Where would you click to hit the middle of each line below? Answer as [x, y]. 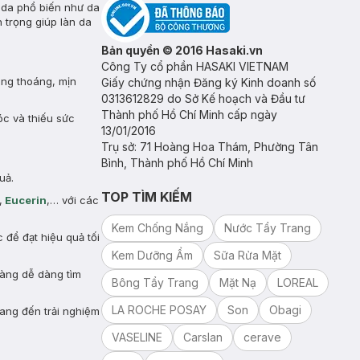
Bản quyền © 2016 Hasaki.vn [182, 50]
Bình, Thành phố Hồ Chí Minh [177, 163]
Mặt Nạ [238, 282]
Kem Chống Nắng [157, 228]
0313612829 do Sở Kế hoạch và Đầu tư [203, 98]
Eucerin [26, 200]
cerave [262, 337]
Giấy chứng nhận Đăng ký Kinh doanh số [209, 82]
